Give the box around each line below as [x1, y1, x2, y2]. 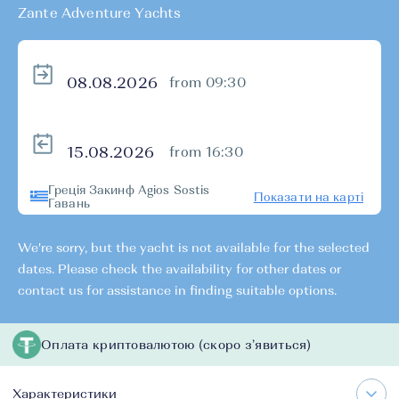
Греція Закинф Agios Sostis [48, 184, 210, 196]
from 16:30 [169, 145, 243, 159]
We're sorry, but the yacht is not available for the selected [18, 241, 370, 254]
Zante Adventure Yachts [18, 6, 182, 20]
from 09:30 [169, 76, 246, 89]
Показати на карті [253, 191, 363, 203]
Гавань [48, 198, 90, 209]
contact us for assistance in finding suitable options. [18, 284, 337, 297]
